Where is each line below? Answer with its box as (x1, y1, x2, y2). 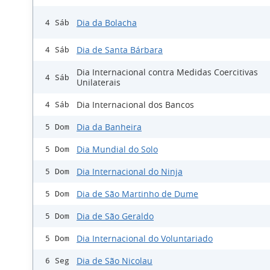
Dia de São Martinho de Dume (77, 188, 198, 200)
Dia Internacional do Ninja (77, 166, 183, 178)
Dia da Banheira (77, 121, 142, 133)
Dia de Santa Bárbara (77, 44, 163, 56)
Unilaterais (77, 77, 121, 89)
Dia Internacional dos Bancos (77, 99, 194, 111)
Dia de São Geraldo (77, 210, 154, 222)
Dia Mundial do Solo (77, 143, 158, 155)
